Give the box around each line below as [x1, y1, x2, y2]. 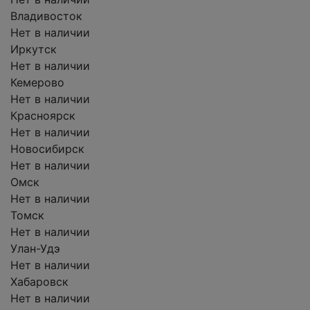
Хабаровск [10, 275, 69, 289]
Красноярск [10, 109, 75, 122]
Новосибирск [10, 142, 84, 156]
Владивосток [10, 9, 82, 23]
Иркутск [10, 42, 57, 56]
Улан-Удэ [10, 241, 60, 255]
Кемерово [10, 75, 64, 89]
